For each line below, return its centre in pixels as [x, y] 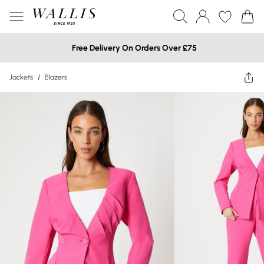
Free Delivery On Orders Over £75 [134, 48]
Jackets [21, 77]
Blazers [56, 77]
